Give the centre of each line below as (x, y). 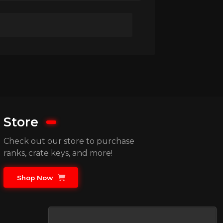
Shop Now (36, 177)
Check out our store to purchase (69, 141)
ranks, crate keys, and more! (58, 153)
